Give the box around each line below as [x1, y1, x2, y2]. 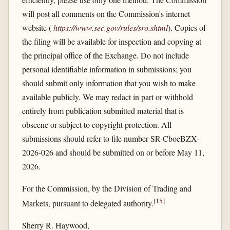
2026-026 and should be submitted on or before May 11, [22, 146, 204, 158]
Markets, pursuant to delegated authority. [22, 198, 154, 209]
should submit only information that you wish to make [22, 77, 196, 88]
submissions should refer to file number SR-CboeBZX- [22, 132, 199, 144]
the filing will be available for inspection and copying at [22, 35, 201, 47]
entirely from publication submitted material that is [22, 105, 184, 116]
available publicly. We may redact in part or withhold [22, 91, 193, 102]
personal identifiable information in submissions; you [22, 63, 191, 74]
